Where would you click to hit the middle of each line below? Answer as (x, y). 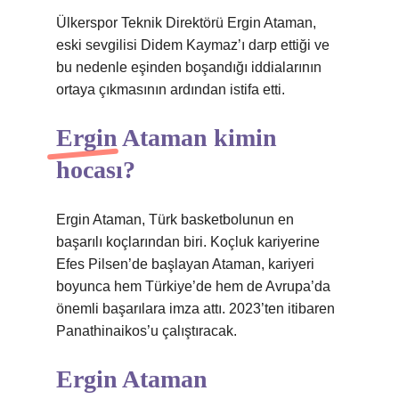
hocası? (96, 170)
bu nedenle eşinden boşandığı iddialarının (189, 67)
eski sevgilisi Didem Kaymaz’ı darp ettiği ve (193, 45)
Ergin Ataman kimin (167, 138)
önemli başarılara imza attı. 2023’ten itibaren (195, 309)
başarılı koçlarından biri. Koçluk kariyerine (188, 242)
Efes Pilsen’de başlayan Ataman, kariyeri (185, 264)
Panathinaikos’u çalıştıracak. (147, 331)
